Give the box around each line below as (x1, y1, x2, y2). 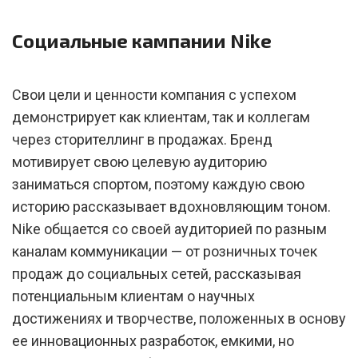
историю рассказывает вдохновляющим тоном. (12, 198, 331, 215)
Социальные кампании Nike (12, 29, 272, 52)
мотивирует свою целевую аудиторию (12, 153, 267, 170)
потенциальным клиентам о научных (12, 288, 255, 304)
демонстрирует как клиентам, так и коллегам (12, 109, 310, 125)
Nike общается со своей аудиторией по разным (12, 221, 327, 237)
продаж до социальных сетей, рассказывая (12, 265, 301, 282)
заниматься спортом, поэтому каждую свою (12, 176, 304, 193)
